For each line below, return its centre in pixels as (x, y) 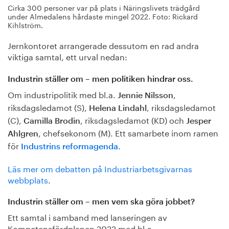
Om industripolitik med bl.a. (63, 94)
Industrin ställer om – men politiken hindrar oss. (100, 79)
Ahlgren (23, 134)
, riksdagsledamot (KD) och (133, 119)
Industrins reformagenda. (71, 146)
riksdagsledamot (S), (48, 106)
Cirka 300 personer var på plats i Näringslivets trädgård (104, 7)
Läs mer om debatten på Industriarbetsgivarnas (100, 168)
